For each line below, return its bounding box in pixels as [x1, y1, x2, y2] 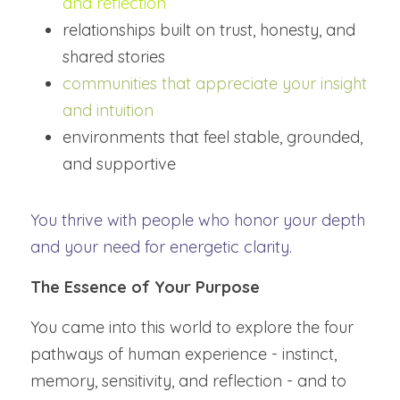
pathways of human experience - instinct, [30, 344, 337, 364]
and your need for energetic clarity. [30, 237, 292, 257]
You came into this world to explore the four [30, 317, 354, 337]
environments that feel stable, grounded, [62, 127, 362, 147]
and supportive [62, 154, 176, 174]
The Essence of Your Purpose [30, 277, 260, 297]
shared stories [62, 46, 165, 67]
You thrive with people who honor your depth [30, 210, 365, 230]
